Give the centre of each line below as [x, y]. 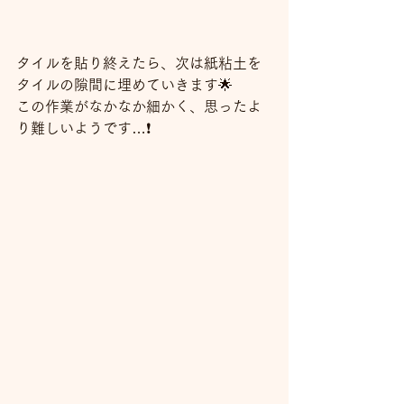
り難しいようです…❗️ [83, 129]
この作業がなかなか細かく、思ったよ [139, 107]
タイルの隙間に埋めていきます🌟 [124, 85]
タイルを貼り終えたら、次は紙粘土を [139, 64]
